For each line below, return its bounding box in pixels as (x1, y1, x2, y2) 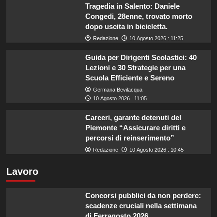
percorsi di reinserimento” (85, 133, 174, 142)
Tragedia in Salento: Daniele (85, 1, 180, 10)
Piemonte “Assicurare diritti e (85, 123, 186, 132)
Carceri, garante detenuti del (85, 113, 181, 122)
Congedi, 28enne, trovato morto (85, 12, 192, 20)
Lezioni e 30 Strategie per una (85, 63, 186, 72)
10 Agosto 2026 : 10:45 (129, 146, 184, 153)
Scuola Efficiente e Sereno (85, 73, 174, 82)
